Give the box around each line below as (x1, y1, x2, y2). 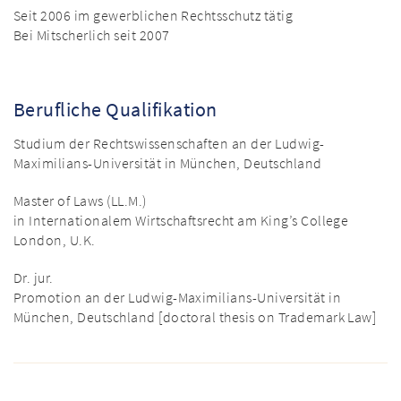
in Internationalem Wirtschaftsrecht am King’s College (13, 211, 349, 230)
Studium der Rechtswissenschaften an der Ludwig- (13, 134, 325, 153)
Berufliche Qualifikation (13, 97, 218, 123)
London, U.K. (13, 231, 96, 250)
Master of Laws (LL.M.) (13, 192, 147, 210)
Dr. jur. (13, 269, 54, 287)
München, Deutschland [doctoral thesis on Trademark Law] (13, 308, 377, 327)
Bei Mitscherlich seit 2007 (13, 26, 170, 45)
